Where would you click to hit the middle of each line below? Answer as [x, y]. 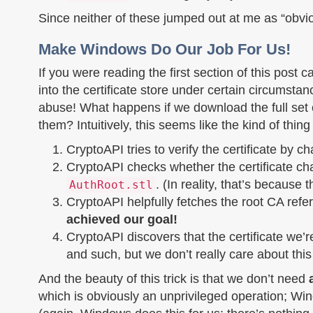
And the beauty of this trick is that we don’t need [174, 279]
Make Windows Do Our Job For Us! [165, 49]
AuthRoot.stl [111, 185]
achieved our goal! [122, 219]
